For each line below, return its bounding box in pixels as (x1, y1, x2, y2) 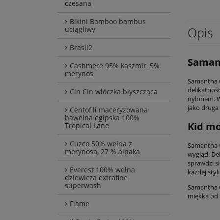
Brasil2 (70, 43, 92, 53)
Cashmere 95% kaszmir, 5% (70, 61, 160, 71)
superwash (65, 181, 101, 191)
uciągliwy (65, 25, 95, 34)
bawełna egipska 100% (65, 113, 139, 123)
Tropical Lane (65, 121, 109, 131)
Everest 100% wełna (70, 165, 135, 175)
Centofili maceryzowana (70, 105, 148, 115)
